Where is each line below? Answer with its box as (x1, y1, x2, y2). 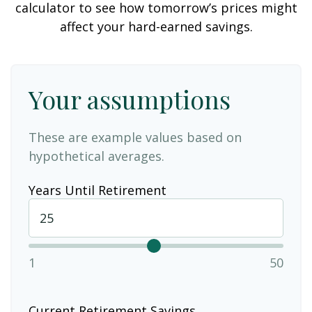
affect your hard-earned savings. (59, 18, 253, 35)
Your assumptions (29, 82, 231, 116)
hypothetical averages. (29, 148, 164, 164)
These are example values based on (29, 129, 242, 146)
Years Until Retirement (29, 181, 166, 198)
